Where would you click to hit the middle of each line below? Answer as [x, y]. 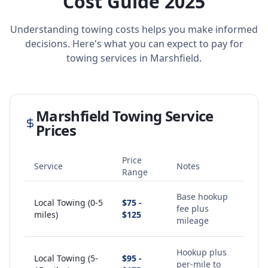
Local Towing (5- [66, 258]
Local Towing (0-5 [68, 202]
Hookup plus [202, 252]
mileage [193, 220]
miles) [46, 214]
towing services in [108, 58]
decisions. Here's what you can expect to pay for [134, 44]
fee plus [193, 208]
